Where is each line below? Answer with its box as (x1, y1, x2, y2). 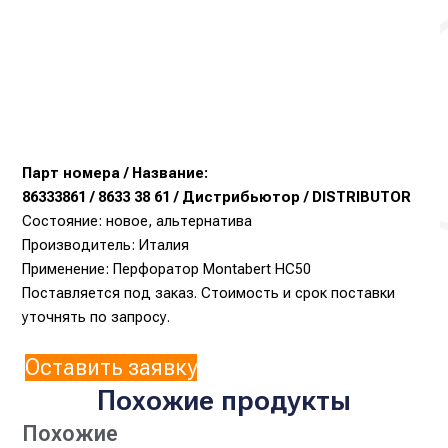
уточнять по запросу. (22, 307, 171, 326)
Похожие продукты (97, 383, 351, 417)
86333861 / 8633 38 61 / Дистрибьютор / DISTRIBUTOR (22, 187, 412, 206)
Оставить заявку (25, 353, 198, 381)
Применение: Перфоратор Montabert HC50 (22, 259, 312, 278)
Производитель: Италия (22, 235, 190, 254)
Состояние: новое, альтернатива (22, 211, 253, 230)
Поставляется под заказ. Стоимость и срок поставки (22, 283, 396, 302)
